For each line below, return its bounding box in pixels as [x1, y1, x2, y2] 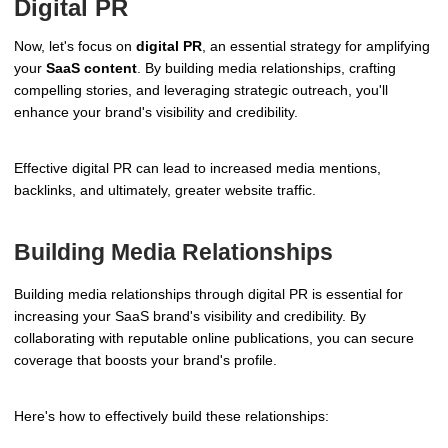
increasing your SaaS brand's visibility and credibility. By [14, 307, 366, 324]
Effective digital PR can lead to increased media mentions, [14, 159, 381, 176]
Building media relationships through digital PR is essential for [14, 285, 403, 302]
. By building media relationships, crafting [137, 59, 396, 76]
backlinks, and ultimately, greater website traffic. [14, 181, 316, 198]
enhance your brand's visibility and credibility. [14, 103, 298, 120]
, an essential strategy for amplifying [202, 37, 430, 54]
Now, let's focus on [14, 37, 136, 54]
